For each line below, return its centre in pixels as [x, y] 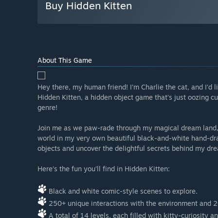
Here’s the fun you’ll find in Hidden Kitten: [104, 169]
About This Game [65, 60]
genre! [47, 108]
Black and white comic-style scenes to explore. [122, 191]
